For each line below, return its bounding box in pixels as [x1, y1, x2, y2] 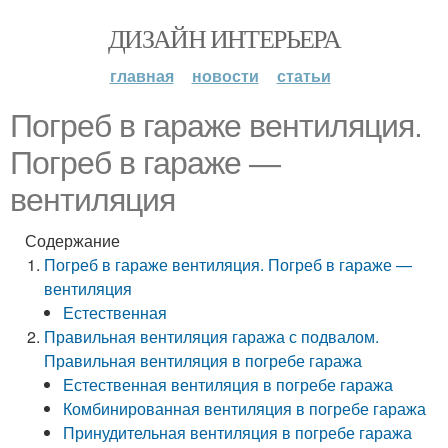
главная [109, 64, 174, 87]
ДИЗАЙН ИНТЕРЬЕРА [107, 21, 341, 55]
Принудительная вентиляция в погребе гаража [63, 421, 413, 444]
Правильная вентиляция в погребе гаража [44, 349, 363, 372]
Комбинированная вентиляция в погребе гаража [63, 397, 427, 420]
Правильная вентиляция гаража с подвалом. [44, 325, 380, 348]
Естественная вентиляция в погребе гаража [63, 373, 394, 396]
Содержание [25, 229, 120, 252]
